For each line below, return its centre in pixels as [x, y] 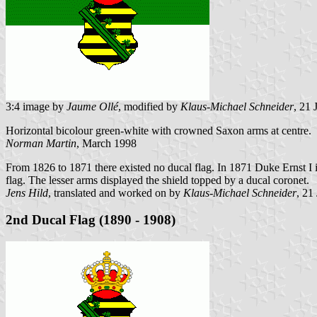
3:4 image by [36, 106]
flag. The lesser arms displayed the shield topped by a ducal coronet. [157, 180]
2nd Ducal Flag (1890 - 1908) [91, 220]
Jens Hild [27, 192]
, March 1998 [106, 143]
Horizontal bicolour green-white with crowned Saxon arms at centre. [158, 130]
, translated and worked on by [116, 192]
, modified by [149, 106]
